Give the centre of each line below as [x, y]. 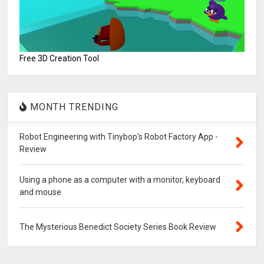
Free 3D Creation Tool [60, 58]
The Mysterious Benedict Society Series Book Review [118, 227]
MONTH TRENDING [73, 107]
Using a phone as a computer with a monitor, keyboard [120, 179]
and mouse [41, 192]
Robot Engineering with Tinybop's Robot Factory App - [119, 136]
